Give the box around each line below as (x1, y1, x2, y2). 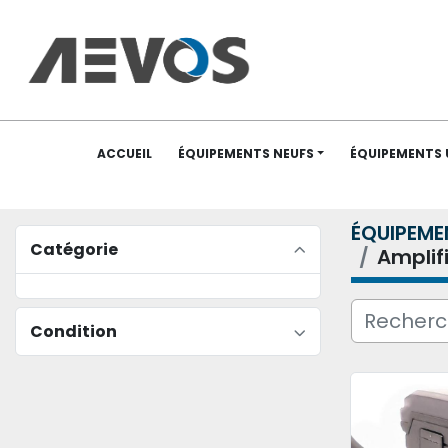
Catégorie (30, 238, 118, 261)
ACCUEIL (105, 145, 152, 162)
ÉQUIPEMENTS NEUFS (184, 145, 314, 162)
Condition (30, 320, 117, 343)
